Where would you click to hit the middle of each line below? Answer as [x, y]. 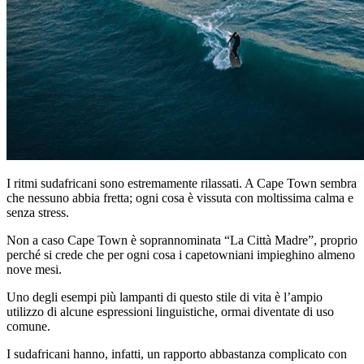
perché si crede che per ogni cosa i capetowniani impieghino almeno [181, 255]
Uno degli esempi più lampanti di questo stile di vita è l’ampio [165, 297]
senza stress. [38, 213]
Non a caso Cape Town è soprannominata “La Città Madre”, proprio [182, 240]
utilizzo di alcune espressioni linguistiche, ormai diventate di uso [170, 312]
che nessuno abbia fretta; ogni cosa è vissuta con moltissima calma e [180, 198]
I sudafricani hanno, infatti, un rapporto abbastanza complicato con [177, 354]
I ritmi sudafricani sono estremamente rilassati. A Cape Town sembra [182, 184]
